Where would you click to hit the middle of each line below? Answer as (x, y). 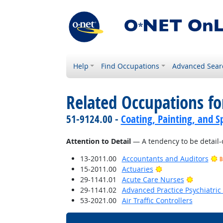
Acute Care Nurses (153, 179)
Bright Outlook (186, 168)
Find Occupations (130, 66)
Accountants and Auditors (165, 159)
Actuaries (137, 169)
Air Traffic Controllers (157, 200)
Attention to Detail (98, 141)
